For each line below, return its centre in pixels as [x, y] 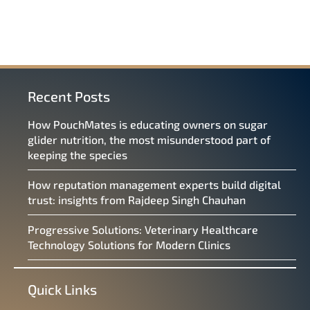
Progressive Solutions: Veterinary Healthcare [143, 230]
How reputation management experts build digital [154, 185]
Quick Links [62, 290]
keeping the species [79, 155]
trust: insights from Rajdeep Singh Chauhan [138, 200]
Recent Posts [69, 97]
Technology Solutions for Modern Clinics [130, 245]
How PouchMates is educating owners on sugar [148, 125]
